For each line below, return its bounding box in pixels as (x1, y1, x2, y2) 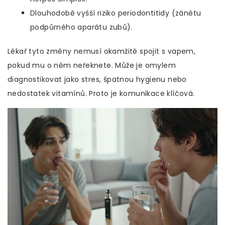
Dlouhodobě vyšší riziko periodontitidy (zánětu (30, 8, 201, 19)
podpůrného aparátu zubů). (30, 22, 133, 33)
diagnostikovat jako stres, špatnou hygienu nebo (8, 74, 187, 85)
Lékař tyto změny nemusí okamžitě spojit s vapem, (8, 46, 196, 57)
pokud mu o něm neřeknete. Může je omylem (8, 60, 176, 71)
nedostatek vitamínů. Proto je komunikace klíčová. (8, 88, 195, 99)
